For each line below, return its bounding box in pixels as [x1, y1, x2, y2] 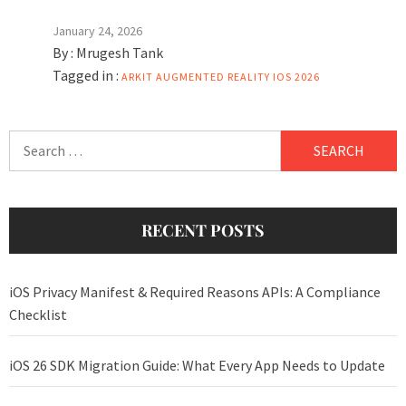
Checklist [9, 305, 67, 324]
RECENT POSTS [141, 219, 265, 242]
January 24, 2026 [53, 23, 142, 40]
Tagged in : [53, 66, 119, 85]
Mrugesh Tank [76, 43, 163, 63]
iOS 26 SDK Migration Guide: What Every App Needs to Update [9, 356, 385, 375]
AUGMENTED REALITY [156, 70, 270, 84]
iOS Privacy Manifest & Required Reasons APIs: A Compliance [9, 283, 381, 302]
